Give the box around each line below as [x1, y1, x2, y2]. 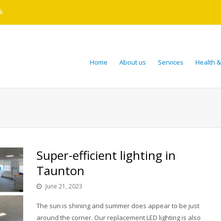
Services [158, 58, 184, 67]
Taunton [37, 162, 84, 179]
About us [119, 58, 146, 67]
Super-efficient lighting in [37, 147, 176, 163]
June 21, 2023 [45, 182, 82, 190]
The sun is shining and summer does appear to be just [37, 201, 199, 210]
